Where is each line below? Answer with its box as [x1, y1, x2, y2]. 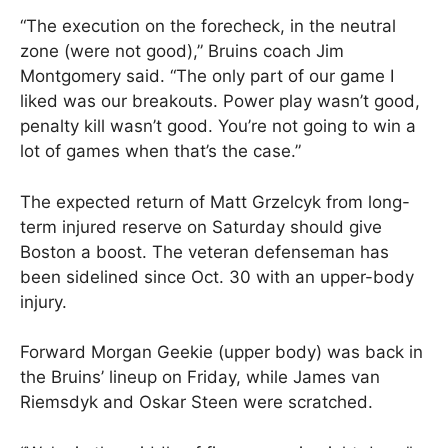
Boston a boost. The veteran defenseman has [20, 241, 389, 262]
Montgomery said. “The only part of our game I [20, 66, 394, 87]
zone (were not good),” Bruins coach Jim [20, 41, 344, 62]
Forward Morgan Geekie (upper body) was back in [20, 342, 423, 363]
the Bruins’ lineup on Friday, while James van [20, 367, 380, 388]
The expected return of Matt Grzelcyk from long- [20, 191, 410, 212]
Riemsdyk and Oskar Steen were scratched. [20, 392, 373, 413]
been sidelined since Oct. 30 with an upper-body [20, 266, 414, 287]
